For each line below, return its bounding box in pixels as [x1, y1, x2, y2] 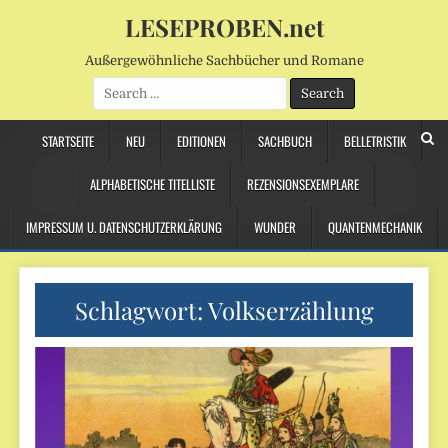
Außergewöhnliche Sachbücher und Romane [84, 53, 364, 68]
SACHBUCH [257, 131, 312, 151]
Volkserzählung [207, 294, 374, 326]
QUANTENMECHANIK [328, 217, 422, 237]
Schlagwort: [74, 294, 208, 326]
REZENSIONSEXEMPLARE [246, 174, 359, 194]
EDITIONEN [176, 131, 226, 151]
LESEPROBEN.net [124, 11, 324, 43]
